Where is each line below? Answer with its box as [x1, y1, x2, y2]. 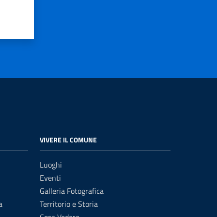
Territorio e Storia [40, 198, 98, 210]
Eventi [40, 172, 61, 184]
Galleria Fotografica [40, 185, 104, 197]
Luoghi [40, 159, 62, 170]
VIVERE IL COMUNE [40, 135, 97, 145]
